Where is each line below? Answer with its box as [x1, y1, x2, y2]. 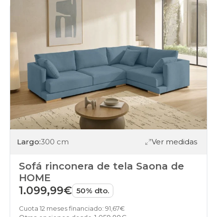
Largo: [17, 137, 41, 147]
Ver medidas [152, 137, 197, 147]
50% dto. [77, 186, 109, 195]
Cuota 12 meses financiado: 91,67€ [19, 204, 125, 212]
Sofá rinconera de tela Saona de [19, 160, 184, 172]
